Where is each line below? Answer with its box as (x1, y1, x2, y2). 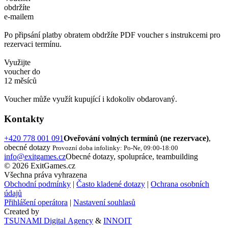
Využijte (4, 58, 31, 67)
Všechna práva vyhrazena (4, 170, 87, 180)
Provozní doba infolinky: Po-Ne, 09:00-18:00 (52, 144, 178, 152)
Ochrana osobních (151, 180, 209, 189)
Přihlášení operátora (4, 198, 68, 207)
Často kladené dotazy (76, 180, 145, 189)
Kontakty (4, 113, 44, 124)
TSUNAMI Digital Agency (4, 216, 93, 225)
